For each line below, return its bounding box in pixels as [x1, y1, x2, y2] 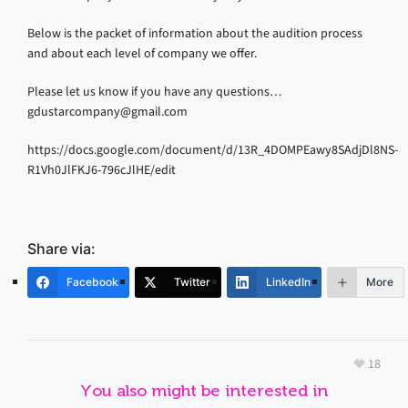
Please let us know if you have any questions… [27, 82, 281, 100]
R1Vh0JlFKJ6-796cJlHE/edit [27, 160, 176, 178]
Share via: [27, 239, 96, 258]
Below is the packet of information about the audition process [27, 24, 362, 42]
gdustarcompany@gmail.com [27, 102, 188, 120]
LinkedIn [266, 274, 311, 289]
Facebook [66, 274, 118, 289]
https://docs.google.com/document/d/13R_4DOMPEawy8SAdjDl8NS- [27, 140, 398, 158]
